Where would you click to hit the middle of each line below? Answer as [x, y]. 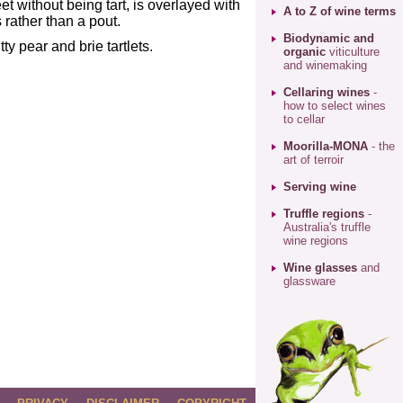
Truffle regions [326, 214]
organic [304, 52]
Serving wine [320, 187]
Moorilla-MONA [326, 146]
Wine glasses [320, 268]
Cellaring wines [327, 92]
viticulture [353, 52]
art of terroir [313, 160]
